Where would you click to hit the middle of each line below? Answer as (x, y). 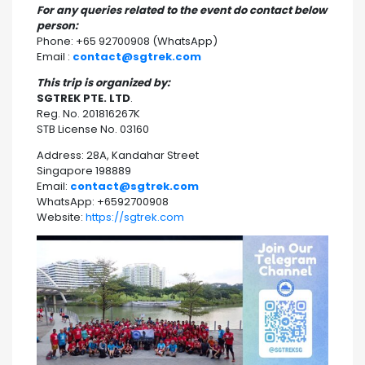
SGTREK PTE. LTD (84, 99)
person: (57, 26)
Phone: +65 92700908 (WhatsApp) (127, 42)
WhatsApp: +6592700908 (103, 202)
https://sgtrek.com (135, 218)
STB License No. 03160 (93, 130)
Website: (61, 218)
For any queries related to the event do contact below (182, 11)
